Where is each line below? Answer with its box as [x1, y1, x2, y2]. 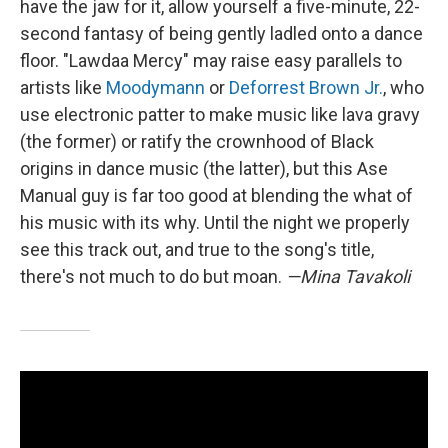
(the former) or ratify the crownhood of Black [20, 130, 374, 152]
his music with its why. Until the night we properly [20, 211, 410, 233]
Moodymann [102, 76, 205, 98]
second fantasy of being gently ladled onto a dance [20, 22, 423, 44]
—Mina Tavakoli [286, 265, 410, 287]
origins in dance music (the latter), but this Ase [20, 157, 388, 179]
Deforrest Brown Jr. [225, 76, 383, 98]
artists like [20, 76, 102, 98]
